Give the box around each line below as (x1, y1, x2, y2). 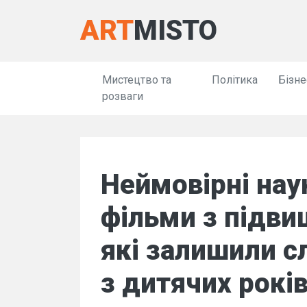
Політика (212, 73, 258, 86)
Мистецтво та (102, 73, 171, 86)
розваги (102, 90, 143, 103)
